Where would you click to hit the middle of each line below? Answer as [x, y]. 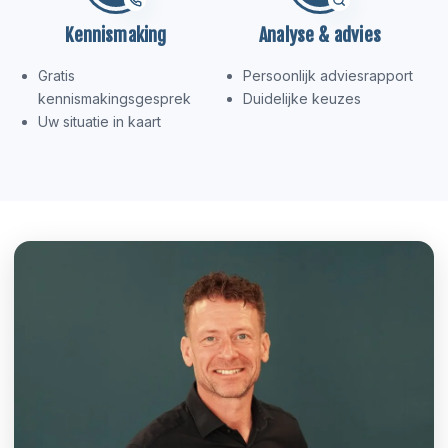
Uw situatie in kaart [99, 121]
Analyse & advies [320, 34]
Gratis [56, 75]
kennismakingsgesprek [114, 98]
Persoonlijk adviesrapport [328, 75]
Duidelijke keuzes [302, 98]
